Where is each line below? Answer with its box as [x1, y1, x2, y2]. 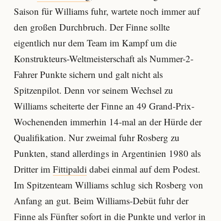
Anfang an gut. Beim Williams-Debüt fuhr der [14, 194, 188, 207]
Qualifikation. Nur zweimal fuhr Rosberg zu [14, 131, 180, 144]
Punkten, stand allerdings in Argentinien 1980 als [14, 147, 201, 159]
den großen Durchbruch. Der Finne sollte [14, 20, 170, 33]
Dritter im [14, 162, 53, 175]
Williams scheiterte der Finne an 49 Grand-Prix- [14, 99, 194, 112]
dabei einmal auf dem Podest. [87, 162, 200, 175]
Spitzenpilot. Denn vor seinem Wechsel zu [14, 83, 173, 96]
